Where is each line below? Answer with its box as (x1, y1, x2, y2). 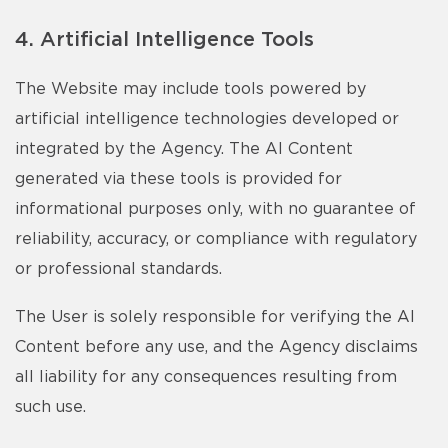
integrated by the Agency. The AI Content (15, 141, 353, 157)
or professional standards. (15, 261, 222, 277)
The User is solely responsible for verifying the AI (15, 309, 415, 325)
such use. (15, 399, 86, 415)
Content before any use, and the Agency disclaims (15, 339, 418, 355)
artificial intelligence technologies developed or (15, 111, 399, 127)
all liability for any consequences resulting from (15, 369, 397, 385)
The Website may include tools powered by (15, 81, 366, 97)
